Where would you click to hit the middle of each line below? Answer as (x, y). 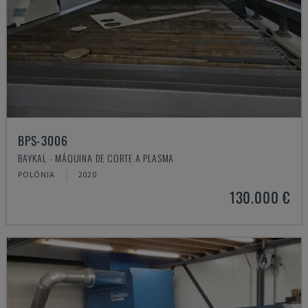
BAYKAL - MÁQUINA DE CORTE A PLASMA (96, 158)
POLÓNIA (36, 174)
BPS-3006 (43, 140)
